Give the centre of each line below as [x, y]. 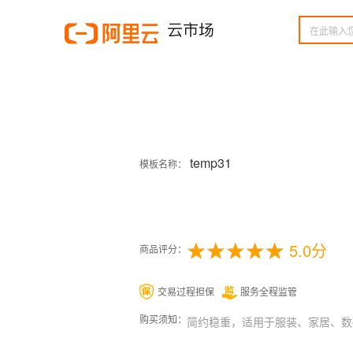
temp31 [209, 163]
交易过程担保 [186, 291]
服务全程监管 [269, 291]
